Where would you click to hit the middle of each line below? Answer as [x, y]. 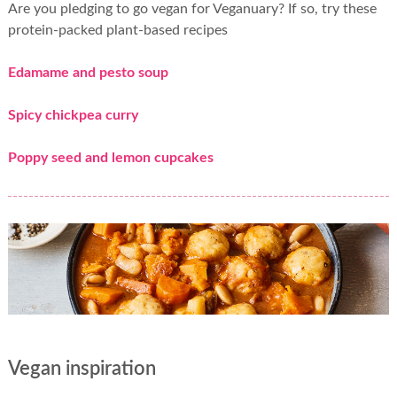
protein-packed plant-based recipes [117, 31]
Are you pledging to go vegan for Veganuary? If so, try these [192, 9]
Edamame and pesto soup [88, 73]
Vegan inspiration [82, 369]
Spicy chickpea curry [73, 116]
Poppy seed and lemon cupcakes [110, 158]
